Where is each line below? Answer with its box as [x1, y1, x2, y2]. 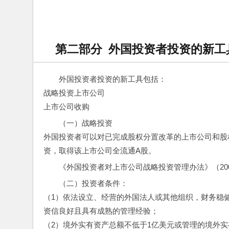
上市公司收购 [43, 102, 89, 111]
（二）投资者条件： [59, 178, 128, 188]
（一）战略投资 [59, 118, 112, 127]
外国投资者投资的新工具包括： [59, 74, 166, 83]
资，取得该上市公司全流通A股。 [43, 146, 156, 155]
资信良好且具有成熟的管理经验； [43, 206, 158, 215]
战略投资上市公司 [43, 88, 105, 97]
